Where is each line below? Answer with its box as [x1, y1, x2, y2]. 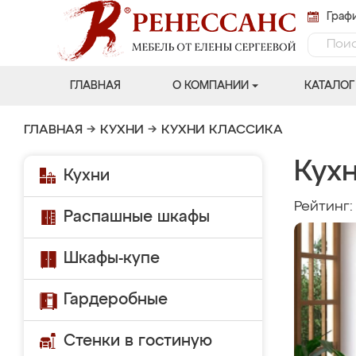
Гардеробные [64, 292, 168, 308]
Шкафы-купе [64, 250, 160, 266]
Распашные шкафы [64, 209, 210, 225]
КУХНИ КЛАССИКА [161, 124, 283, 137]
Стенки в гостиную [64, 333, 212, 349]
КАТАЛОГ [304, 80, 354, 91]
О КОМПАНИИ [172, 80, 249, 91]
